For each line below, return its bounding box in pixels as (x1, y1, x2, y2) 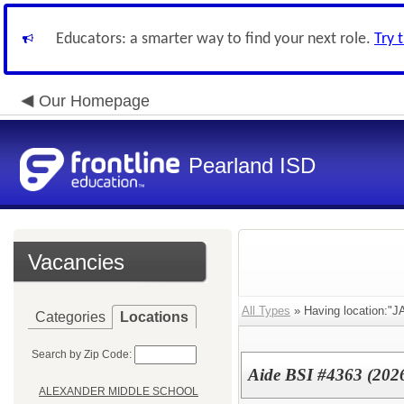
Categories (35, 309, 106, 325)
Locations (120, 309, 188, 325)
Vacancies (28, 250, 124, 274)
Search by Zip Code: (32, 348, 132, 361)
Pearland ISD (188, 153, 316, 178)
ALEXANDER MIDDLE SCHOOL (39, 385, 198, 399)
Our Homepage (39, 92, 150, 110)
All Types (242, 304, 290, 317)
